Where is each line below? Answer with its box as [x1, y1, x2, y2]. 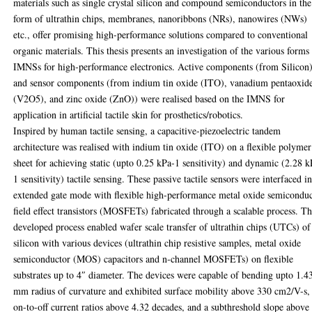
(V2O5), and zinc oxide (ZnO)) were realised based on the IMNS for [13, 91, 286, 105]
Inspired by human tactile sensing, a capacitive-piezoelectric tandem [13, 123, 281, 137]
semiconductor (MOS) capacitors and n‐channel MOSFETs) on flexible [13, 251, 294, 265]
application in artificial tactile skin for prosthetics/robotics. [13, 107, 244, 121]
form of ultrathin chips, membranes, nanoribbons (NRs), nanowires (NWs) [13, 11, 308, 25]
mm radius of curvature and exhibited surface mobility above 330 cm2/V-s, [13, 283, 311, 297]
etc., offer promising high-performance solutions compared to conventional [13, 27, 309, 41]
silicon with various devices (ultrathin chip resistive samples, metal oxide [13, 235, 302, 249]
